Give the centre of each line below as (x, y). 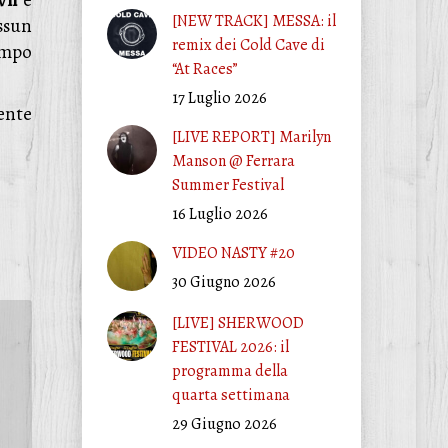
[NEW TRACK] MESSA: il (253, 21)
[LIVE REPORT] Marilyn (251, 137)
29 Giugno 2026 (224, 424)
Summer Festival (227, 185)
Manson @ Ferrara (233, 161)
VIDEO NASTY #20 (233, 253)
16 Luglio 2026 (219, 214)
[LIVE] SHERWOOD (237, 323)
